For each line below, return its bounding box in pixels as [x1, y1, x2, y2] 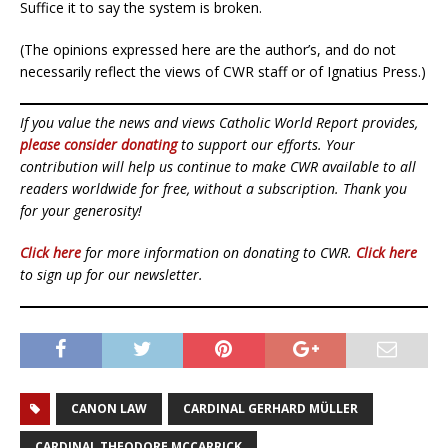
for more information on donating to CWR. [81, 243, 356, 263]
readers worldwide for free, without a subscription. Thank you [20, 179, 407, 199]
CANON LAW [71, 400, 147, 418]
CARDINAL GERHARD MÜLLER [183, 400, 358, 418]
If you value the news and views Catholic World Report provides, [20, 113, 418, 133]
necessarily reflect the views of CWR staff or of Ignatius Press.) [20, 62, 426, 82]
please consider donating [20, 135, 177, 155]
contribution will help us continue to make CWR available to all [20, 157, 416, 177]
